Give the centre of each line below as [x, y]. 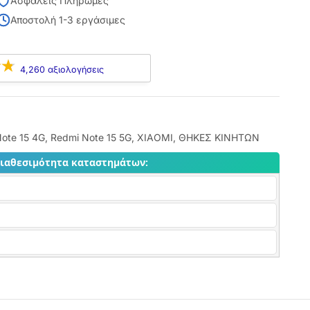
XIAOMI [155, 137]
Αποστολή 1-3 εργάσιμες [67, 20]
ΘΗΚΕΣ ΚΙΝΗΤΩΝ [219, 137]
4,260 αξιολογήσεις [62, 69]
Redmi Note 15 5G [91, 137]
